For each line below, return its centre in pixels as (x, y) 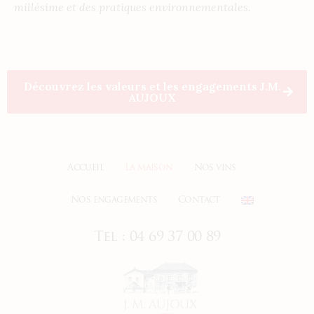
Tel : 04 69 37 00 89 (157, 238)
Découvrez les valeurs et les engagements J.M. (152, 87)
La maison (149, 168)
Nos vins (215, 168)
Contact (199, 200)
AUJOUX (152, 98)
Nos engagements (114, 200)
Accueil (86, 168)
